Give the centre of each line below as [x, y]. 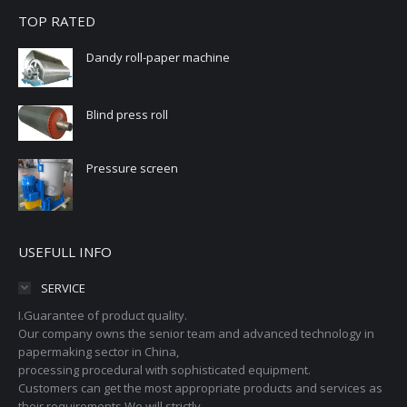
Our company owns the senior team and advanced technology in [196, 333]
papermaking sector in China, [99, 351]
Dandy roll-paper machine [158, 57]
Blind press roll [127, 115]
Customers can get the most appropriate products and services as [200, 387]
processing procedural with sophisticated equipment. [164, 369]
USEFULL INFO [65, 251]
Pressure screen [132, 168]
